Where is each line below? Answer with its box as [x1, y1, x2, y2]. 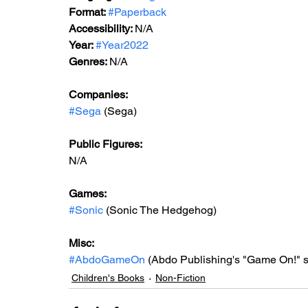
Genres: [69, 55, 109, 68]
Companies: [69, 88, 128, 101]
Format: [69, 5, 108, 19]
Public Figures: [69, 137, 144, 151]
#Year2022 [96, 38, 148, 52]
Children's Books [71, 272, 144, 283]
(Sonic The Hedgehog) [103, 203, 217, 217]
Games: [69, 187, 109, 200]
